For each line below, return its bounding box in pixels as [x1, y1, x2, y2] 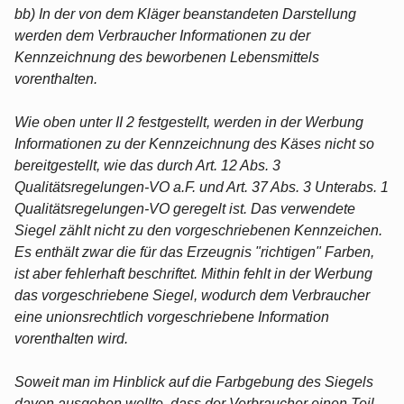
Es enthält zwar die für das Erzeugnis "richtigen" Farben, [14, 243, 374, 260]
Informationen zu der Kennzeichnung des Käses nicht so [14, 135, 374, 151]
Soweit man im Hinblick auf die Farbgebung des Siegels [14, 373, 373, 390]
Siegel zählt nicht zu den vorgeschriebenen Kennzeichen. [14, 222, 382, 238]
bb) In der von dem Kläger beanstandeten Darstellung [14, 5, 356, 22]
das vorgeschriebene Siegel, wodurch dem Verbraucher [14, 287, 370, 303]
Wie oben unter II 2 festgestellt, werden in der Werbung [14, 114, 363, 130]
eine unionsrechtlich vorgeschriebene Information [14, 308, 329, 325]
